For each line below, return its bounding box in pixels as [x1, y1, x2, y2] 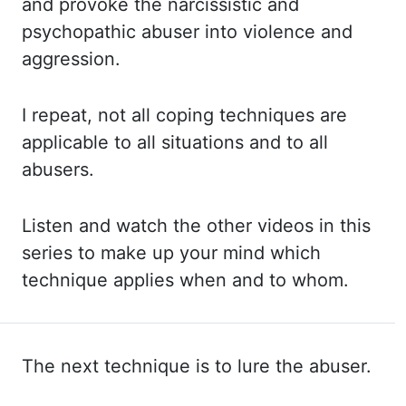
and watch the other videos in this [79, 215, 371, 237]
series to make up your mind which [22, 242, 321, 264]
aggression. [22, 48, 121, 70]
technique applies [22, 269, 179, 291]
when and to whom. [179, 269, 349, 291]
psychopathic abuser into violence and [22, 21, 353, 43]
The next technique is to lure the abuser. [22, 355, 372, 377]
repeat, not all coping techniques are [32, 104, 347, 126]
